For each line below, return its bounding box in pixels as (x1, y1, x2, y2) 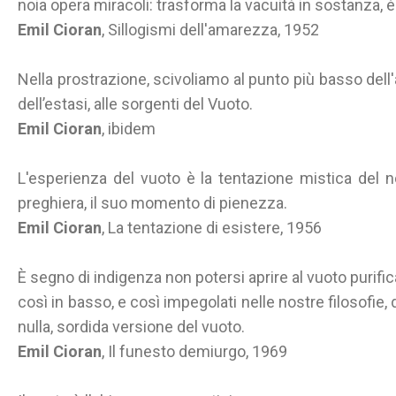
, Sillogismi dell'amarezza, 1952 (102, 20, 319, 39)
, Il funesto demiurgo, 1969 (102, 342, 287, 361)
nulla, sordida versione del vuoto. (18, 317, 245, 336)
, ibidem (102, 119, 156, 138)
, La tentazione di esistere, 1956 (102, 218, 322, 237)
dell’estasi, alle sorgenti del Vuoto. (18, 95, 253, 113)
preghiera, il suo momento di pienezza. (18, 194, 287, 212)
